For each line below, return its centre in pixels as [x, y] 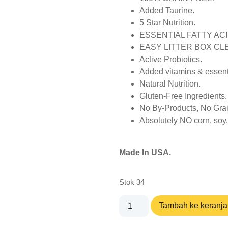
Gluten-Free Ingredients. [183, 96]
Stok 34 [132, 182]
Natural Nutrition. [170, 84]
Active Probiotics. [171, 60]
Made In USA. [145, 152]
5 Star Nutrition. [167, 23]
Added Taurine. [167, 11]
